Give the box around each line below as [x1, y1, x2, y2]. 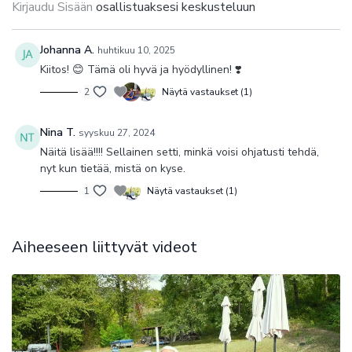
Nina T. [40, 125, 75, 140]
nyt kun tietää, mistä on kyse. [40, 161, 189, 176]
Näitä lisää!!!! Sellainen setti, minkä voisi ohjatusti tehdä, [40, 145, 319, 159]
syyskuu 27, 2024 [79, 126, 155, 139]
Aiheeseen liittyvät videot [12, 236, 197, 258]
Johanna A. [40, 42, 94, 57]
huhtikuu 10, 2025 [97, 44, 175, 57]
